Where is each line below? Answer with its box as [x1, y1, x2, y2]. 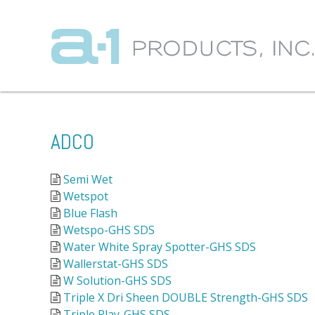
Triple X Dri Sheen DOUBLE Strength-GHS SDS [63, 289, 308, 305]
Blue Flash [63, 205, 117, 221]
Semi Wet [63, 171, 112, 187]
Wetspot [63, 188, 108, 204]
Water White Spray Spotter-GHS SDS [63, 238, 256, 255]
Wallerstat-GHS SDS [63, 255, 168, 271]
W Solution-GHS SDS [63, 272, 172, 288]
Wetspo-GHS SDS [63, 221, 155, 238]
